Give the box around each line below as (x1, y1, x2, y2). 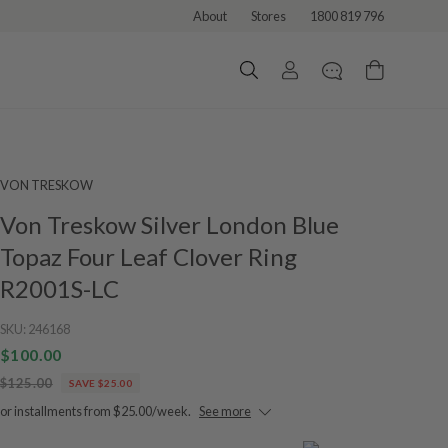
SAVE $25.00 (68, 377, 133, 389)
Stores (251, 8, 286, 24)
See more (199, 403, 251, 419)
